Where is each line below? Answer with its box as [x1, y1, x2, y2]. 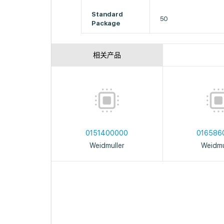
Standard [91, 10, 123, 18]
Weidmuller [89, 141, 124, 149]
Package [91, 19, 123, 27]
